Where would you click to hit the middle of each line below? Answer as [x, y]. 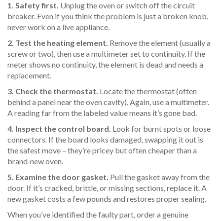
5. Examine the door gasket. [58, 177]
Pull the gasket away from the [159, 177]
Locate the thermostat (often [147, 91]
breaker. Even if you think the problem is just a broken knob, [108, 16]
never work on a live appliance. [58, 27]
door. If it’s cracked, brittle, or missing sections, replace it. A [107, 188]
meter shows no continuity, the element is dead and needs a [105, 64]
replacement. [29, 75]
